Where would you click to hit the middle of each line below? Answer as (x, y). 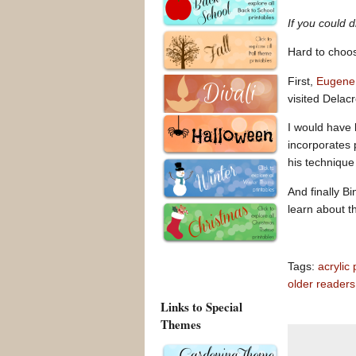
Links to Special (201, 307)
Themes (181, 325)
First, (302, 81)
